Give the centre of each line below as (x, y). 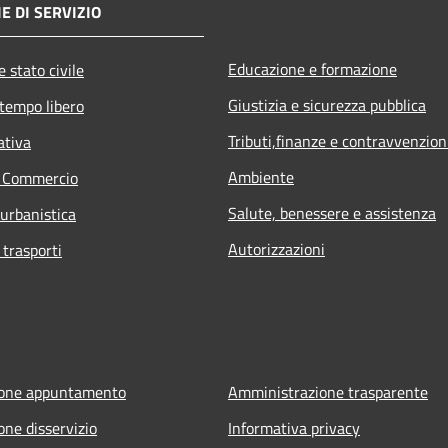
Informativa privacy (294, 427)
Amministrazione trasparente (328, 391)
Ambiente (261, 176)
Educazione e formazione (312, 68)
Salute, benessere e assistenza (332, 212)
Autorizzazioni (276, 248)
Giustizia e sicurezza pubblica (327, 104)
